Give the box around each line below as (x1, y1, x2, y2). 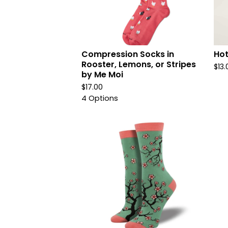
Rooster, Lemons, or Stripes (81, 59, 196, 70)
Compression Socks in (81, 48, 174, 60)
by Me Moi (81, 69, 123, 80)
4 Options (81, 93, 118, 103)
